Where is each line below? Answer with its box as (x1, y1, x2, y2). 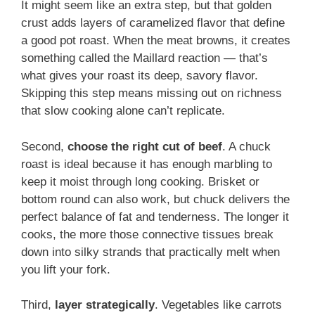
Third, (21, 298, 55, 312)
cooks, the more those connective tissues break (21, 227, 274, 241)
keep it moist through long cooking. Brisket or (21, 174, 259, 188)
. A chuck (222, 139, 271, 153)
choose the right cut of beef (67, 139, 222, 153)
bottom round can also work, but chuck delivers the (21, 192, 290, 206)
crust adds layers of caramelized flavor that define (21, 16, 285, 30)
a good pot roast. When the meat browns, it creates (21, 34, 290, 48)
